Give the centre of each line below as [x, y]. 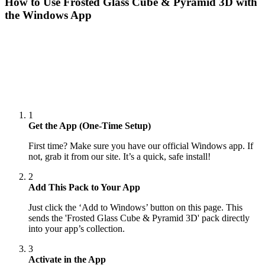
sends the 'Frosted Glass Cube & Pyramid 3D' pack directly [139, 218]
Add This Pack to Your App [84, 188]
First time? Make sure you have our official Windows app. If [141, 146]
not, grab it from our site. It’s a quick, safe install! [119, 157]
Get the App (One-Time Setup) [90, 126]
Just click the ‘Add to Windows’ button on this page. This [135, 208]
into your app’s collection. [77, 229]
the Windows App [48, 15]
